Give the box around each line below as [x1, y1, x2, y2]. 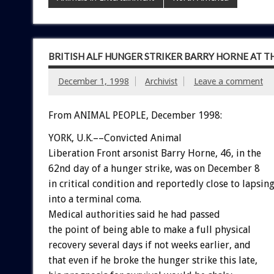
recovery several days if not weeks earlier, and [48, 239, 251, 251]
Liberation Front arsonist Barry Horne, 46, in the [48, 147, 261, 159]
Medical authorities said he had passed [48, 208, 220, 220]
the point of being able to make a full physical [48, 223, 251, 235]
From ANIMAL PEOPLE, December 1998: [48, 109, 222, 121]
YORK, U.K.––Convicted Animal [48, 131, 182, 144]
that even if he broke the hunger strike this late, [48, 254, 257, 266]
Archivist [145, 76, 178, 87]
